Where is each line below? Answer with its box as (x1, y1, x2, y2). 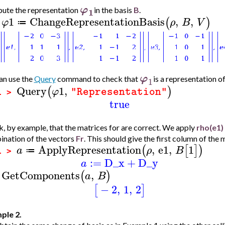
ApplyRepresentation (38, 140, 141, 159)
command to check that (55, 74, 140, 84)
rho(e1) (196, 122, 223, 132)
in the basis (93, 5, 134, 15)
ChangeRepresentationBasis (29, 13, 165, 31)
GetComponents (1, 166, 80, 184)
